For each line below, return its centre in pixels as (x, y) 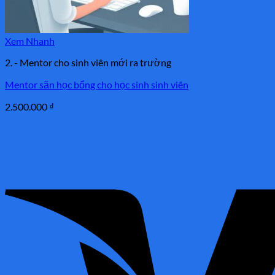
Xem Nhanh (30, 41)
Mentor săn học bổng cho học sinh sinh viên (97, 84)
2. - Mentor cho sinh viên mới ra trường (88, 62)
